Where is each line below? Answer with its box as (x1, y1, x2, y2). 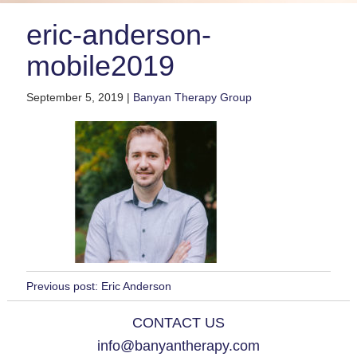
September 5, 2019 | (25, 91, 133, 104)
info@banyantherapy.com (97, 338, 260, 355)
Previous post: (25, 280, 98, 293)
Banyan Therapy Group (132, 91, 252, 104)
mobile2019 (25, 49, 175, 83)
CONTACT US (132, 315, 225, 331)
